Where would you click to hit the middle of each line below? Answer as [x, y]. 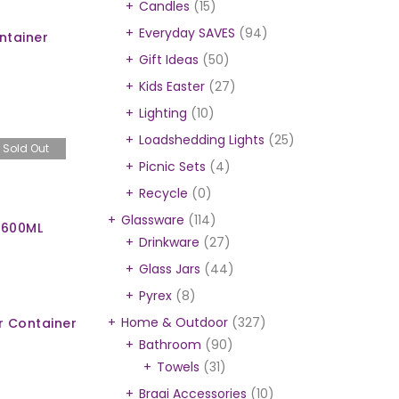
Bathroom [170, 345]
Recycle [163, 193]
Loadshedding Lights [202, 140]
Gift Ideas [169, 60]
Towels [178, 367]
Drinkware [169, 242]
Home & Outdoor [175, 322]
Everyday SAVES [187, 33]
